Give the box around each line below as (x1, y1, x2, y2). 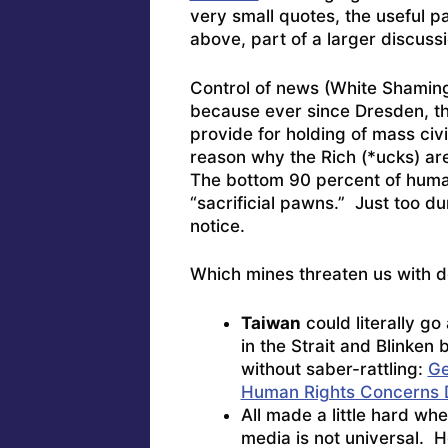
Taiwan (240, 312, 301, 333)
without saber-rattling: (240, 358, 428, 379)
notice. (189, 215, 245, 236)
